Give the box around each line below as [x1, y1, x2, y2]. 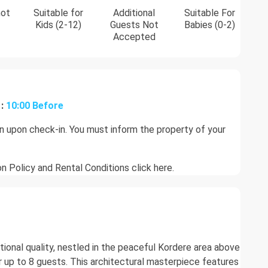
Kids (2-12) [35, 19, 81, 31]
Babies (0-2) [184, 19, 236, 31]
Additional [113, 7, 156, 19]
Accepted [112, 31, 156, 43]
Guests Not [109, 19, 159, 31]
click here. [132, 162, 174, 174]
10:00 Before [6, 100, 64, 112]
